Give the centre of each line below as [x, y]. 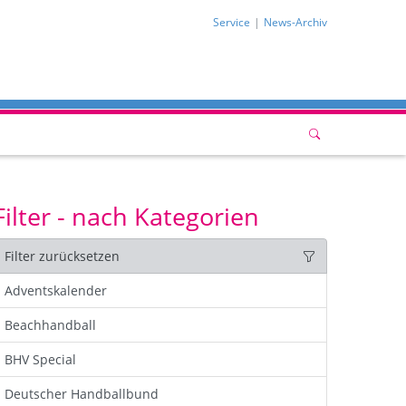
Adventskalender [56, 290]
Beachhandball [51, 325]
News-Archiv [295, 22]
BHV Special [41, 359]
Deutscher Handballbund [82, 394]
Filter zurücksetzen [63, 256]
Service [232, 22]
